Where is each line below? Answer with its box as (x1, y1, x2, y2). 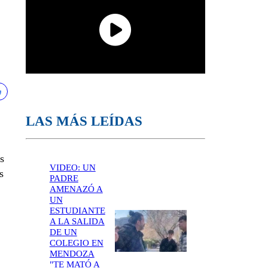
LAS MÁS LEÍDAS (25, 113, 142, 129)
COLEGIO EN (49, 237, 103, 248)
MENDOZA (49, 248, 95, 258)
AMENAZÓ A (49, 184, 103, 194)
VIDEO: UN (49, 162, 96, 172)
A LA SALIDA (49, 216, 105, 226)
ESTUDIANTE (49, 205, 105, 215)
